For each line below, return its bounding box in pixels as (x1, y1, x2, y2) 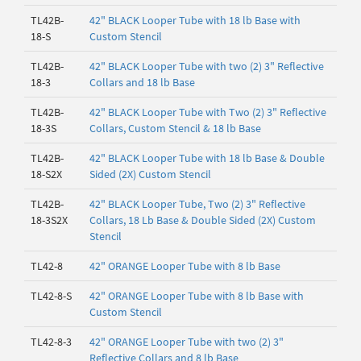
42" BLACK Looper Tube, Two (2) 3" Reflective (89, 197, 305, 211)
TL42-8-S (31, 288, 72, 303)
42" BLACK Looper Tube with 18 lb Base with (89, 13, 301, 27)
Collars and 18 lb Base (89, 75, 195, 89)
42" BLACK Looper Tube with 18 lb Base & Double (89, 151, 325, 165)
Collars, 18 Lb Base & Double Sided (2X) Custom (89, 213, 316, 227)
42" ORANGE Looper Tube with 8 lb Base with (89, 288, 304, 303)
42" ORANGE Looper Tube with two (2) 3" (89, 334, 284, 349)
